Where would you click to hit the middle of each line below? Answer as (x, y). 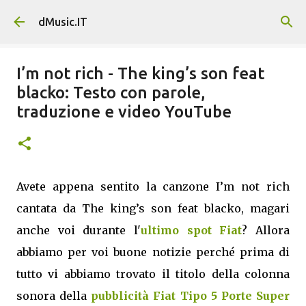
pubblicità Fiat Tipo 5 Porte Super (191, 296)
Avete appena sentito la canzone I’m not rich (153, 186)
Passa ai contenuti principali (153, 17)
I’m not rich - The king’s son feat (140, 73)
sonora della (54, 296)
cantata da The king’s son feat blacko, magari (153, 208)
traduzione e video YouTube (124, 112)
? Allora (266, 230)
